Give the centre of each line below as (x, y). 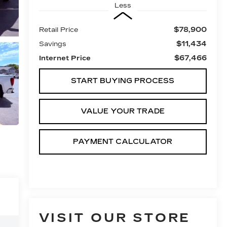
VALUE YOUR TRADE (123, 111)
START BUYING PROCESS (123, 81)
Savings (52, 44)
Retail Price (58, 30)
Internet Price (65, 58)
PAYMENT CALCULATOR (123, 141)
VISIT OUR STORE (115, 218)
